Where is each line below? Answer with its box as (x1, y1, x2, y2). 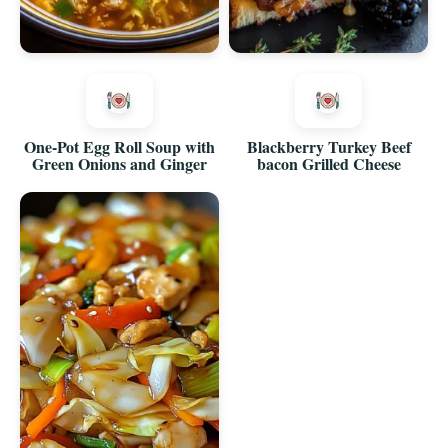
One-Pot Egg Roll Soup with (23, 134, 215, 158)
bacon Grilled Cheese (256, 151, 401, 175)
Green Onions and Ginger (31, 151, 207, 175)
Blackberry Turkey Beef (246, 134, 411, 158)
